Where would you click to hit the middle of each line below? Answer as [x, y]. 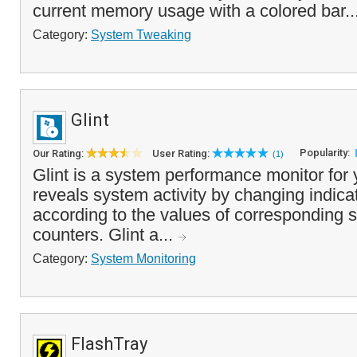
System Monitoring [143, 258]
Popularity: [326, 153]
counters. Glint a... [105, 235]
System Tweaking [141, 34]
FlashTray [109, 344]
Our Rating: [59, 153]
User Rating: [182, 153]
